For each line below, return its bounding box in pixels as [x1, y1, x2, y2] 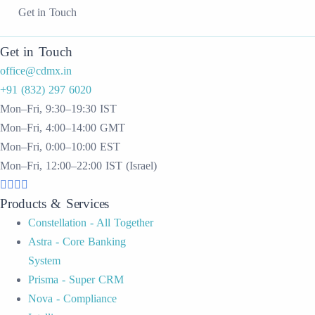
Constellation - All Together [28, 217, 153, 229]
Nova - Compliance [28, 292, 117, 304]
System [28, 255, 60, 266]
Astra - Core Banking [28, 236, 126, 247]
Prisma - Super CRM [28, 274, 124, 285]
